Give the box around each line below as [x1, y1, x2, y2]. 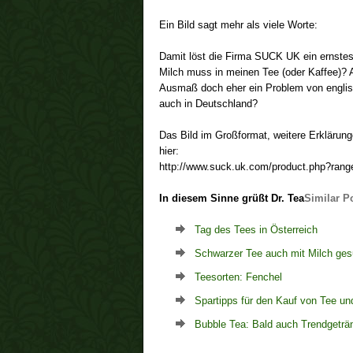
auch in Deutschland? [159, 98, 258, 110]
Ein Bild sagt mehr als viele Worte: [159, 19, 318, 31]
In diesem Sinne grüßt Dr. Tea [159, 192, 304, 204]
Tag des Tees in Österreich [195, 224, 318, 236]
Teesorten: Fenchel [195, 271, 282, 283]
